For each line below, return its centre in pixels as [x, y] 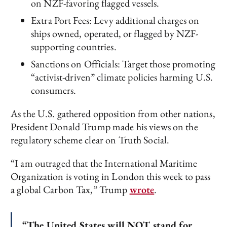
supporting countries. [74, 47]
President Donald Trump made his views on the [104, 127]
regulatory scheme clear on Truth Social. [90, 140]
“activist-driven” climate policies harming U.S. [122, 77]
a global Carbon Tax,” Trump [70, 190]
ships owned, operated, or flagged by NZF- [115, 33]
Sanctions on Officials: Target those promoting [123, 64]
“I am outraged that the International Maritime [104, 163]
